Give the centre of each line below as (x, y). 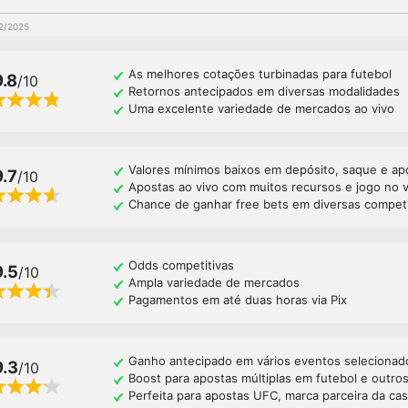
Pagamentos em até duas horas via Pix (237, 300)
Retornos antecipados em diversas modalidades (264, 92)
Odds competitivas (181, 265)
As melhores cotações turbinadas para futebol (260, 74)
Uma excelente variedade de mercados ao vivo (261, 109)
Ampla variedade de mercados (214, 283)
